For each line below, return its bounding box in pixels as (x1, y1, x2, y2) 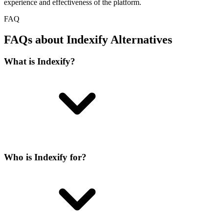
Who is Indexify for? (4, 152, 87, 162)
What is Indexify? (4, 56, 75, 67)
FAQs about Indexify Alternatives (4, 33, 172, 46)
